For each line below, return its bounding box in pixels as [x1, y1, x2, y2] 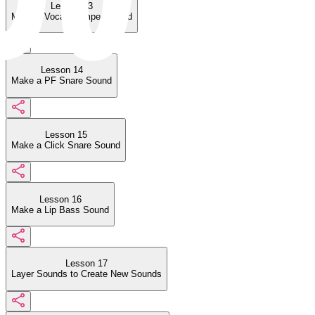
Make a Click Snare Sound [11, 139, 120, 150]
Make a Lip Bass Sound [11, 204, 109, 215]
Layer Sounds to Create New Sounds [11, 269, 162, 280]
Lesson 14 [40, 65, 83, 76]
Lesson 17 [65, 258, 108, 269]
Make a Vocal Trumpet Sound [11, 11, 132, 22]
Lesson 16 [39, 193, 82, 205]
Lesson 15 [44, 129, 87, 140]
